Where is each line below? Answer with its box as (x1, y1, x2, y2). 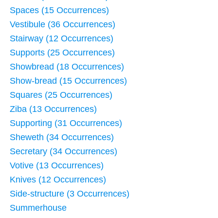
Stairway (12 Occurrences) (10, 34, 113, 44)
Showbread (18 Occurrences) (10, 62, 124, 72)
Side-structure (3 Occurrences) (10, 189, 129, 199)
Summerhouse (10, 203, 67, 213)
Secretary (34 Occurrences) (10, 146, 117, 157)
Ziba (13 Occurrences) (10, 104, 97, 114)
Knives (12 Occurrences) (10, 175, 106, 185)
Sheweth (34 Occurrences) (10, 132, 114, 143)
